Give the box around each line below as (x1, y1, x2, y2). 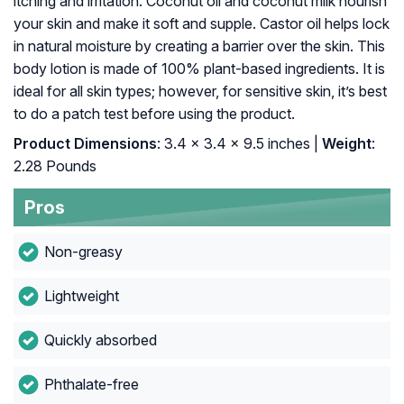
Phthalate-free (43, 375, 139, 394)
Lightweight (43, 287, 119, 306)
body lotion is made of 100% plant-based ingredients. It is (14, 60, 385, 78)
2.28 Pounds (14, 157, 96, 176)
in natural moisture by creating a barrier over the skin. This (14, 37, 385, 56)
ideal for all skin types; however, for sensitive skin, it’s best (14, 82, 387, 101)
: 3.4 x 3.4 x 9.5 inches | (157, 134, 318, 153)
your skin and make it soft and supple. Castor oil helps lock (14, 14, 390, 33)
